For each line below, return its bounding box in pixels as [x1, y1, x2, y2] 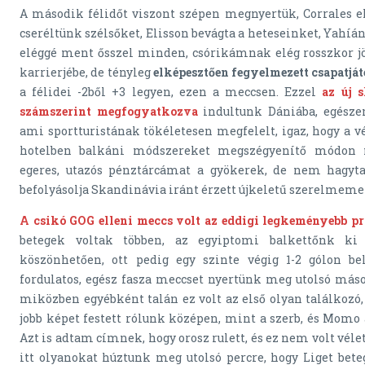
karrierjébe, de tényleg [20, 64, 153, 81]
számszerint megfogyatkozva [20, 103, 198, 120]
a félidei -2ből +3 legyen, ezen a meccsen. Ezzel [20, 84, 323, 100]
